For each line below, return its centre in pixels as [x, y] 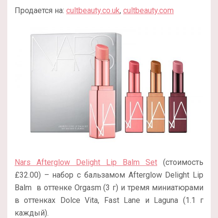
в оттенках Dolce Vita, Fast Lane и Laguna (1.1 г [109, 200]
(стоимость [180, 162]
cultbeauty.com [148, 11]
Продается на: [40, 11]
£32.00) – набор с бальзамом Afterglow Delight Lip [109, 175]
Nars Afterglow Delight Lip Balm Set [86, 162]
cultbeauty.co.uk [93, 11]
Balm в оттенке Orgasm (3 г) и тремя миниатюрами [109, 187]
